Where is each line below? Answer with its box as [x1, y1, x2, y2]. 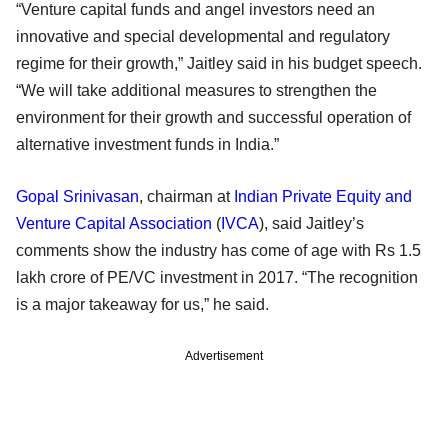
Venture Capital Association [16, 214, 212, 232]
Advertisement [185, 348, 263, 363]
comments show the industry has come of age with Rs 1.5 [16, 241, 421, 259]
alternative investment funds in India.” [16, 135, 279, 153]
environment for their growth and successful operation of [16, 108, 411, 126]
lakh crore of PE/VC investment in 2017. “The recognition [16, 268, 418, 286]
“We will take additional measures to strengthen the [16, 81, 377, 99]
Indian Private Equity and [234, 187, 412, 205]
